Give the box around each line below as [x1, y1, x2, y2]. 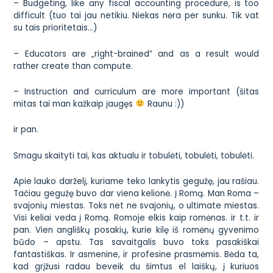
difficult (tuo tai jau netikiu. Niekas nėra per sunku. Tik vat [13, 10, 260, 22]
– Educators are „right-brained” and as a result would [13, 48, 260, 60]
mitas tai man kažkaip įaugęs [13, 97, 136, 110]
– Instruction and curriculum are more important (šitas [13, 85, 260, 97]
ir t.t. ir [227, 212, 260, 224]
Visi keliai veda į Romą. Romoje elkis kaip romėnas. [13, 212, 228, 224]
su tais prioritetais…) [13, 22, 97, 34]
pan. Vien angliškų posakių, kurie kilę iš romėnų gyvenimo [13, 224, 260, 236]
